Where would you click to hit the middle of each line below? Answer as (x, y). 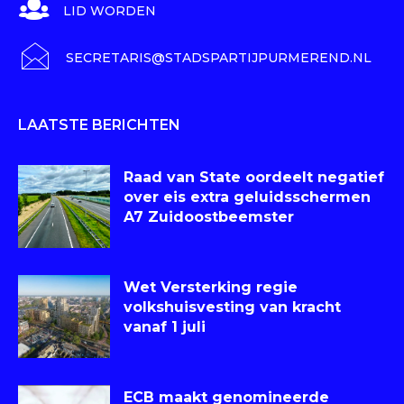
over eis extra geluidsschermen (247, 197)
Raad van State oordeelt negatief (254, 177)
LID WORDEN (110, 10)
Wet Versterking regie (211, 287)
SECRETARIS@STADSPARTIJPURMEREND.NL (219, 57)
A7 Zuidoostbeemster (209, 216)
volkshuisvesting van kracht (232, 307)
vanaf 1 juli (165, 326)
